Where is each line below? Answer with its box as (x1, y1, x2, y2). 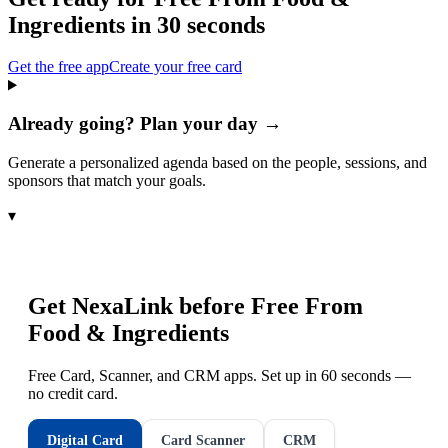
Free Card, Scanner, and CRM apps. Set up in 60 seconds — (28, 366, 411, 384)
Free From (251, 292, 363, 319)
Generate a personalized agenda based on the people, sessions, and (8, 153, 427, 171)
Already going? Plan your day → (8, 113, 282, 135)
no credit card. (28, 384, 118, 402)
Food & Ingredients (28, 319, 229, 346)
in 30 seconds (125, 11, 265, 38)
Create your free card (109, 58, 242, 76)
